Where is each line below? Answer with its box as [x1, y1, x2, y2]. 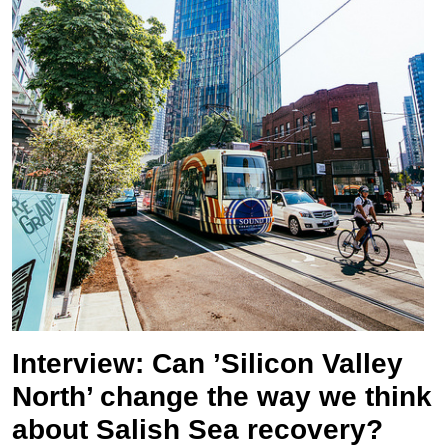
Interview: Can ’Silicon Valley [12, 348, 403, 379]
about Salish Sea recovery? [12, 414, 383, 445]
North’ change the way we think [12, 381, 432, 412]
